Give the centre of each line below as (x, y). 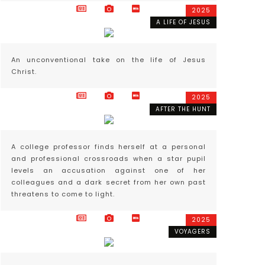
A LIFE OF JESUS (183, 22)
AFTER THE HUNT (183, 109)
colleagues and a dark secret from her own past (109, 182)
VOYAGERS (193, 232)
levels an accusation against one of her (109, 170)
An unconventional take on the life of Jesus (109, 60)
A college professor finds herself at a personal (109, 147)
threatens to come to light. (63, 194)
